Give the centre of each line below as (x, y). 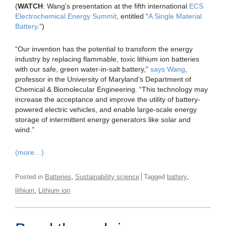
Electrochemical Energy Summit (66, 16)
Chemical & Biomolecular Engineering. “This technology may (111, 90)
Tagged (155, 177)
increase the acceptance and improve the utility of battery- (108, 100)
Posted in (30, 177)
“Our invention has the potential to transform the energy (104, 49)
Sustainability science (107, 177)
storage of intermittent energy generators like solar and (103, 120)
